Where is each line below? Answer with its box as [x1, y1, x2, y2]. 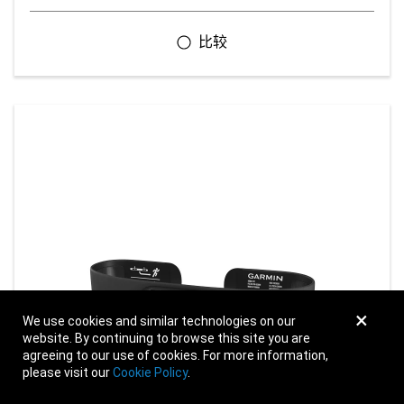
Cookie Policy [113, 365, 188, 380]
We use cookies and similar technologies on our [23, 314, 296, 328]
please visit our [23, 365, 113, 380]
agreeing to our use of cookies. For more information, [23, 348, 328, 363]
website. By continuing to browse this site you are [23, 331, 310, 345]
